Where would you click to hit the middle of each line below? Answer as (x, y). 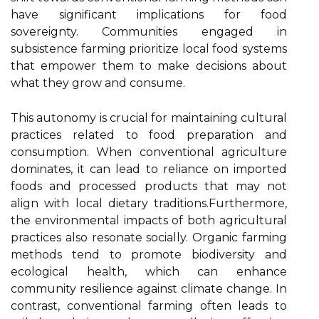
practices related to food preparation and (149, 135)
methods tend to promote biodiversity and (149, 255)
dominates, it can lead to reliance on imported (149, 169)
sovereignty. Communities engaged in (149, 32)
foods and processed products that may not (149, 186)
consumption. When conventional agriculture (149, 152)
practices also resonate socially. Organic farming (149, 237)
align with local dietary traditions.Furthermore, (149, 203)
